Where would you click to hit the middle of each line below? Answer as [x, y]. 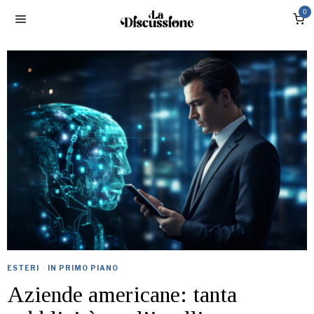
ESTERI [23, 268]
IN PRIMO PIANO [83, 268]
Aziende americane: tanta [122, 295]
